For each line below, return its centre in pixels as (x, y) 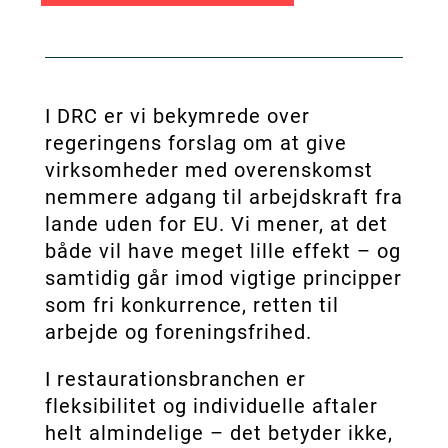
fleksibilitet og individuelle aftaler (211, 405)
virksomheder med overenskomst (208, 169)
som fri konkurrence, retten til (191, 304)
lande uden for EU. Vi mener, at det (216, 223)
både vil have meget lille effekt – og (222, 250)
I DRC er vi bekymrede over (177, 115)
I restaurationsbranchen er (175, 378)
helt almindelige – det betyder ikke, (218, 432)
